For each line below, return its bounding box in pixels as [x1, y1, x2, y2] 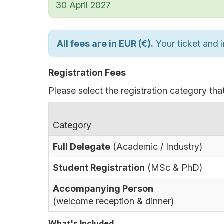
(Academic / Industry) [113, 141, 202, 152]
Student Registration [53, 162, 145, 173]
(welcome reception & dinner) [53, 196, 174, 206]
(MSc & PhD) [147, 162, 202, 173]
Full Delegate [53, 141, 110, 152]
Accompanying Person [53, 183, 153, 194]
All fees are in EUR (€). [57, 38, 153, 49]
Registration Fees [48, 67, 126, 78]
